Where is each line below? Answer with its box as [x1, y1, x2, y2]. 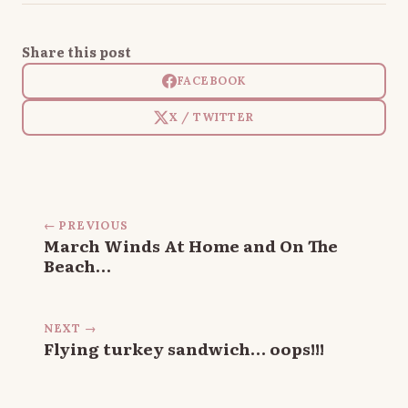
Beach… [44, 252, 111, 277]
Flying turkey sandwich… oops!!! [44, 335, 324, 360]
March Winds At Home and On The [44, 232, 338, 257]
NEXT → [44, 320, 97, 335]
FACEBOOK [177, 73, 246, 88]
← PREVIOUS [44, 217, 128, 232]
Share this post [22, 41, 131, 61]
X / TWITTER [168, 109, 254, 125]
